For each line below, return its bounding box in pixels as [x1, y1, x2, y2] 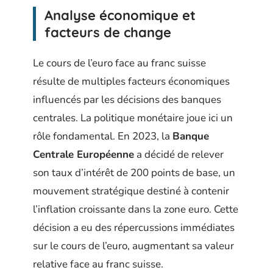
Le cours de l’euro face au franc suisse [33, 56, 206, 70]
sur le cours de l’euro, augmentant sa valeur [33, 239, 234, 253]
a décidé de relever [134, 147, 224, 161]
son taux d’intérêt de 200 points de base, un [33, 166, 235, 180]
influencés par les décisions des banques [33, 93, 221, 107]
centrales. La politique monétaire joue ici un [33, 111, 233, 125]
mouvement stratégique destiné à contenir [33, 184, 229, 198]
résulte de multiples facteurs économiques [33, 74, 230, 88]
